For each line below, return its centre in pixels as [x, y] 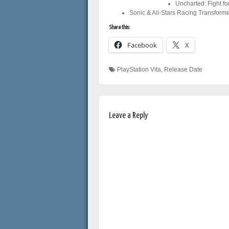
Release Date [183, 70]
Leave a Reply [128, 116]
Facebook [142, 45]
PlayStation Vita [139, 70]
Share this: [119, 27]
